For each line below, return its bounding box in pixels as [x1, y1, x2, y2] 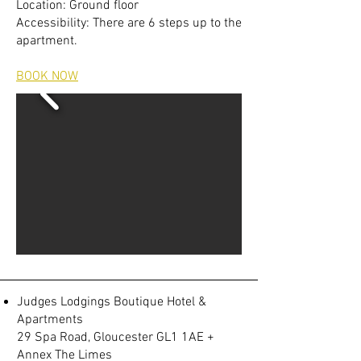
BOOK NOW [16, 68, 78, 85]
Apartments [17, 312, 83, 328]
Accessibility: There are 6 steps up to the [16, 15, 242, 31]
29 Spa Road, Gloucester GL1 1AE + [17, 330, 214, 346]
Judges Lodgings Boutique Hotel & [17, 294, 206, 310]
